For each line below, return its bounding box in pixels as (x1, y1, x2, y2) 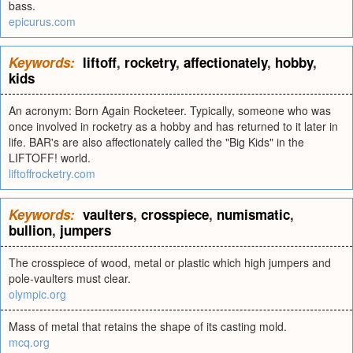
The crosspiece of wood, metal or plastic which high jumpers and (9, 255, 331, 270)
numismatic (217, 205, 290, 224)
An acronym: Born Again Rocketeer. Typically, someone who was (9, 102, 331, 118)
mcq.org (9, 334, 50, 350)
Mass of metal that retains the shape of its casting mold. (9, 318, 287, 334)
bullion (9, 221, 52, 240)
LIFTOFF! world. (9, 150, 91, 165)
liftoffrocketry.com (9, 165, 95, 181)
